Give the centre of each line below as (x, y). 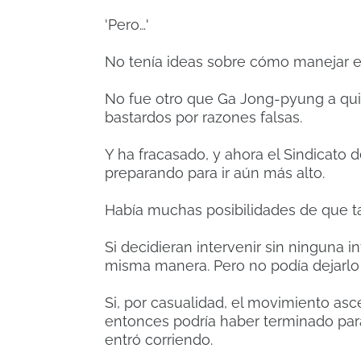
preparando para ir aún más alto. (215, 173)
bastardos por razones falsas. (203, 118)
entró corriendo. (159, 340)
